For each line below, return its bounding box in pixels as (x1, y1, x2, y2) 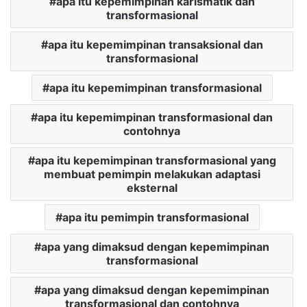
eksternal (126, 181, 177, 195)
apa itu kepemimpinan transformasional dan (38, 110, 273, 125)
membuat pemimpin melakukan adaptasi (43, 167, 260, 182)
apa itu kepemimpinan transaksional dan (47, 38, 263, 52)
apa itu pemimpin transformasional (62, 210, 249, 225)
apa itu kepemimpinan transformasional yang (34, 153, 276, 168)
